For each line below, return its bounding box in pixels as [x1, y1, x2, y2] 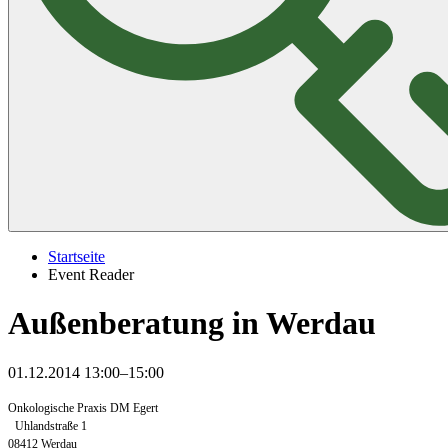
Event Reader [48, 265, 134, 283]
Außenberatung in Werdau [8, 305, 376, 342]
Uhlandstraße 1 [8, 418, 94, 433]
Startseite [48, 247, 105, 265]
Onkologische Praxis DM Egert [8, 400, 158, 415]
